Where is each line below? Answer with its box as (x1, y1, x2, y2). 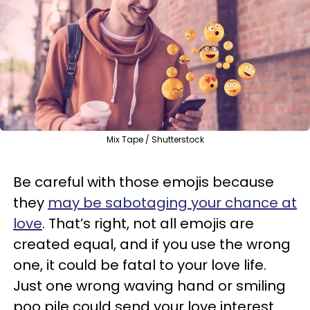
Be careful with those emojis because (13, 172, 274, 192)
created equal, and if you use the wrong (13, 234, 291, 254)
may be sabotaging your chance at (48, 192, 297, 212)
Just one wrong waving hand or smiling (13, 275, 286, 295)
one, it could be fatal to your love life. (13, 255, 266, 275)
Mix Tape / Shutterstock (106, 133, 204, 145)
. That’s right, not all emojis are (42, 213, 254, 233)
